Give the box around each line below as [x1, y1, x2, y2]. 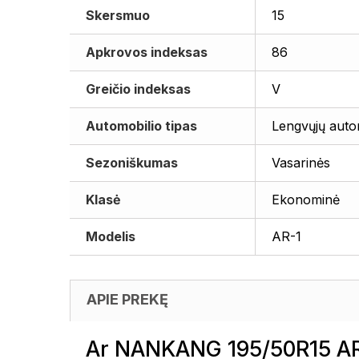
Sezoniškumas [86, 155, 178, 171]
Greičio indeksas [86, 81, 191, 97]
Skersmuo [86, 7, 150, 23]
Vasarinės [272, 155, 330, 171]
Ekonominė [272, 192, 340, 208]
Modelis [86, 228, 135, 244]
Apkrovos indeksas [86, 44, 208, 60]
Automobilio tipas [86, 118, 197, 134]
